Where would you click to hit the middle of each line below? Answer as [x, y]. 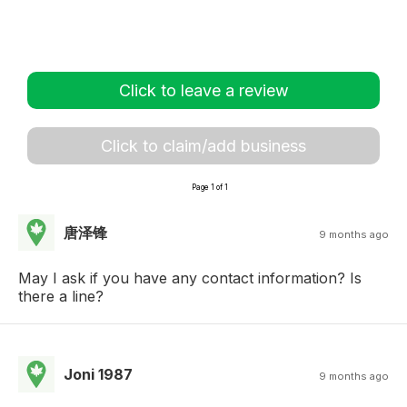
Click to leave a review [203, 90]
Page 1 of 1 [210, 187]
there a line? [61, 296]
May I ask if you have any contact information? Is [190, 278]
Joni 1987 [98, 374]
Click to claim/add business [203, 145]
